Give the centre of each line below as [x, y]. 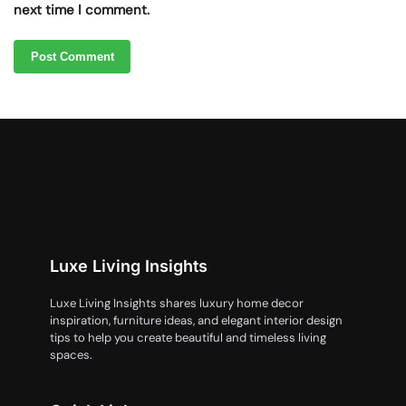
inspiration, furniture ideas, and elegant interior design [196, 320]
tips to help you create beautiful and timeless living [188, 337]
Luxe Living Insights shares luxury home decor [177, 303]
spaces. [71, 354]
